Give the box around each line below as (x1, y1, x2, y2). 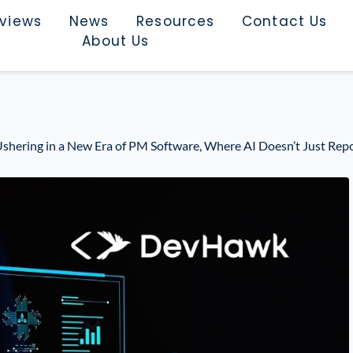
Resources (136, 12, 215, 31)
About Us (82, 32, 150, 50)
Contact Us (242, 12, 328, 31)
